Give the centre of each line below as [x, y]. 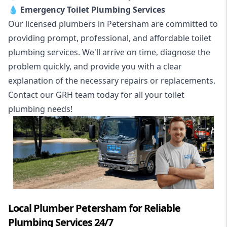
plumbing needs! [40, 109]
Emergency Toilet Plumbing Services [93, 9]
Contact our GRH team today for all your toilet [96, 94]
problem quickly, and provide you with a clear [95, 66]
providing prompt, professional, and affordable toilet [110, 38]
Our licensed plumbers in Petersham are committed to [113, 24]
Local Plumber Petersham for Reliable [94, 208]
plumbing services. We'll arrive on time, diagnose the [109, 52]
